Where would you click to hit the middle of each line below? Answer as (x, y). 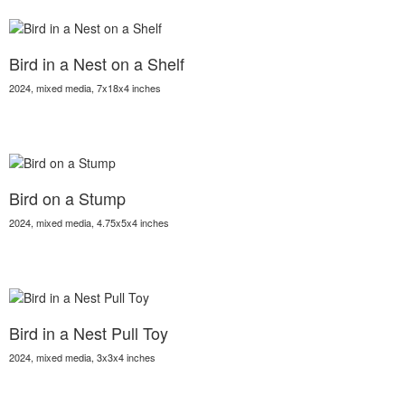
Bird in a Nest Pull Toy (89, 333)
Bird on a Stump (67, 198)
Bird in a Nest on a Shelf (97, 63)
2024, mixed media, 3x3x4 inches (82, 357)
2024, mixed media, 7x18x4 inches (85, 88)
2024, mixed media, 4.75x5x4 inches (89, 222)
